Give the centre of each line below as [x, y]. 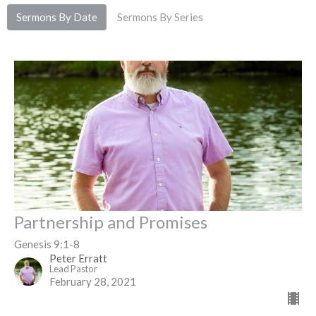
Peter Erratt [78, 259]
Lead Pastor [73, 269]
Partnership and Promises [111, 222]
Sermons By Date [57, 17]
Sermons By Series [160, 17]
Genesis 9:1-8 [47, 244]
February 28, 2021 [93, 282]
